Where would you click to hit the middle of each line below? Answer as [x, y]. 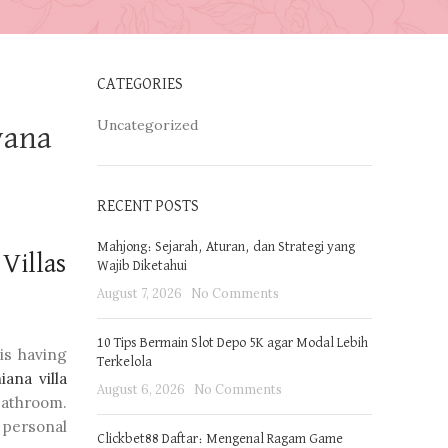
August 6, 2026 [140, 389]
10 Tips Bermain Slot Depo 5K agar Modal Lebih [232, 343]
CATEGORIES [139, 85]
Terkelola [124, 362]
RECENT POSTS [147, 207]
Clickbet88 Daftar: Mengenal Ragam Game [219, 439]
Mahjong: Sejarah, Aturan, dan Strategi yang [225, 247]
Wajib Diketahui [141, 266]
